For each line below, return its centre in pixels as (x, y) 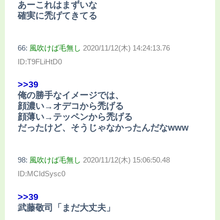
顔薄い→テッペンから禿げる (75, 117)
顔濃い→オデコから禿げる (71, 106)
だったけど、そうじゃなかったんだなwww (103, 128)
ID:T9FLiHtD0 (40, 61)
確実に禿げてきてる (57, 15)
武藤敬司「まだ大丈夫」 (66, 207)
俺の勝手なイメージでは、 (71, 96)
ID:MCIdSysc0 (41, 174)
